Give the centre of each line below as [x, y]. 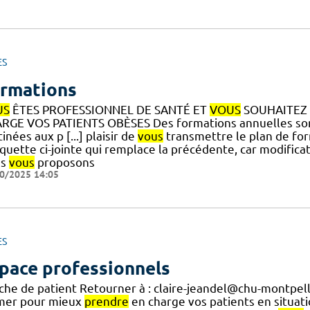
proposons [64, 162]
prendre [106, 302]
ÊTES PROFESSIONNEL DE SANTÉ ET [109, 109]
